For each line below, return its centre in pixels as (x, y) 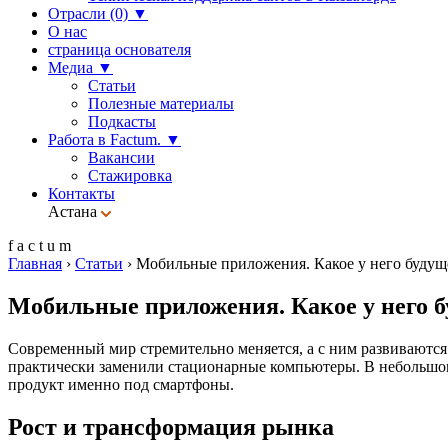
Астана (72, 211)
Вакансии (121, 157)
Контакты (81, 193)
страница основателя (119, 49)
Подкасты (122, 121)
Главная (35, 263)
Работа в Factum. (106, 139)
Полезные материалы (161, 103)
